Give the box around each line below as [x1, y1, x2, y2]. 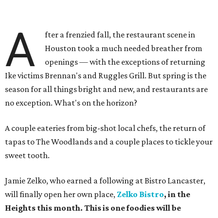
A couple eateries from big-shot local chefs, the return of [5, 123, 205, 133]
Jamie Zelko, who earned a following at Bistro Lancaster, [5, 176, 205, 185]
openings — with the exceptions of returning [45, 57, 206, 67]
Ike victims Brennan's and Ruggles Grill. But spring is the [5, 71, 206, 80]
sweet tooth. [5, 150, 50, 160]
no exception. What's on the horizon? [5, 98, 137, 108]
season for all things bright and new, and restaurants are [5, 84, 208, 94]
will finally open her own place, [5, 189, 115, 199]
